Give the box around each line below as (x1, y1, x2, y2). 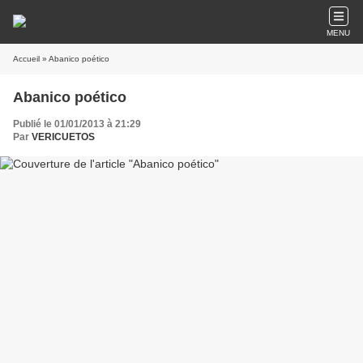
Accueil (13, 54, 40, 63)
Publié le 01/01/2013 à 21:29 (13, 118, 141, 130)
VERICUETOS (32, 131, 95, 143)
